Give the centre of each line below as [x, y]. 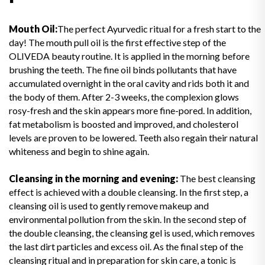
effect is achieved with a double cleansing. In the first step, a [129, 192]
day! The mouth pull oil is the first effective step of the [117, 42]
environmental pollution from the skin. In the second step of [128, 219]
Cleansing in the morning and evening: [93, 178]
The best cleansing [217, 178]
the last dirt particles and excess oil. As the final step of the [126, 246]
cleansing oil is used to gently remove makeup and [109, 205]
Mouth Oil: [33, 28]
